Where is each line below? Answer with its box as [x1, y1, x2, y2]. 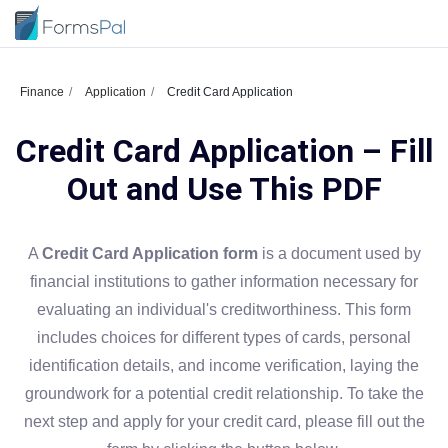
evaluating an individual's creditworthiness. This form [37, 301, 411, 318]
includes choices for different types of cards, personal [37, 329, 411, 346]
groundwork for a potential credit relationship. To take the [24, 385, 424, 402]
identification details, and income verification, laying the [29, 357, 419, 374]
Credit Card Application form [41, 245, 258, 262]
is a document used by [257, 245, 421, 262]
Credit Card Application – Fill [15, 132, 433, 170]
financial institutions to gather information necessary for [30, 273, 418, 290]
